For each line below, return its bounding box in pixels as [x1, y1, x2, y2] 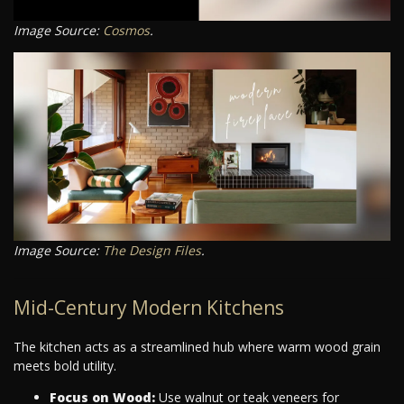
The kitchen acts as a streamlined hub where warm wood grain [14, 338, 381, 356]
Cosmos [103, 22, 150, 40]
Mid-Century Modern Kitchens [14, 295, 284, 321]
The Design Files [103, 242, 201, 260]
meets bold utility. [14, 357, 116, 375]
